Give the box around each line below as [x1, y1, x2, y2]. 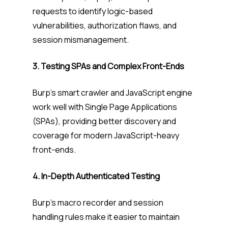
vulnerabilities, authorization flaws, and [33, 20, 177, 32]
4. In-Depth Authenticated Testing [33, 170, 161, 182]
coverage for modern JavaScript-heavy [33, 130, 179, 141]
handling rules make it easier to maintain [33, 211, 180, 223]
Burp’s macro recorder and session [33, 197, 163, 209]
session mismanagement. [33, 34, 130, 46]
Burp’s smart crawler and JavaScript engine [33, 87, 192, 99]
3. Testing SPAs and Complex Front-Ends [33, 61, 186, 72]
